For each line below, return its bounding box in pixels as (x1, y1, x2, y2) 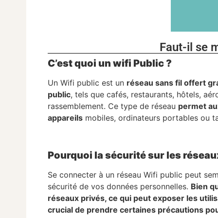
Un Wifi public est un (48, 78, 127, 88)
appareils (48, 113, 83, 123)
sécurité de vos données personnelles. (48, 182, 191, 192)
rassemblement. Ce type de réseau (48, 101, 179, 111)
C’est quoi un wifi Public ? (48, 57, 172, 70)
